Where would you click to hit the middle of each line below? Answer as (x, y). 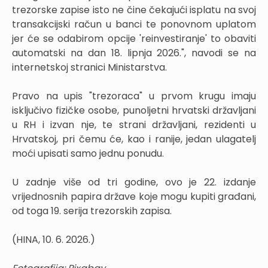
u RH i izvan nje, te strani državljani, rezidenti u (134, 124)
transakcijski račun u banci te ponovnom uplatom (134, 24)
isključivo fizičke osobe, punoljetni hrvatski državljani (134, 110)
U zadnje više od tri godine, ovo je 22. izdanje (134, 182)
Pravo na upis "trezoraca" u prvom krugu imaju (134, 96)
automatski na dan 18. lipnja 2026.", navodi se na (134, 53)
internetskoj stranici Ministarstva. (89, 67)
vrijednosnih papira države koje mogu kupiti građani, (134, 196)
